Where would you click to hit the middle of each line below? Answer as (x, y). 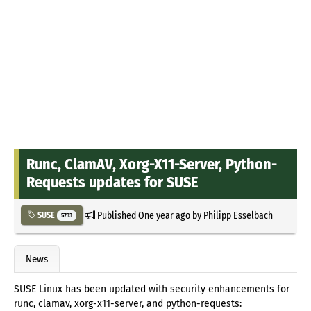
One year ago (164, 215)
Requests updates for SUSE (112, 182)
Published (116, 215)
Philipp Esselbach (238, 215)
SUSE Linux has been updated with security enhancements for (152, 289)
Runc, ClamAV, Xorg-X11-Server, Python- (152, 164)
